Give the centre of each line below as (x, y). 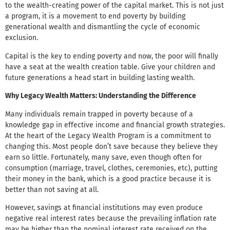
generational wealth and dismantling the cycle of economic (103, 27)
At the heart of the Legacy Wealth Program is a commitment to (108, 136)
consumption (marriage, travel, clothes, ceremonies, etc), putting (111, 168)
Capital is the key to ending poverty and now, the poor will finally (112, 56)
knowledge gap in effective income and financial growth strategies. (115, 125)
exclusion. (22, 38)
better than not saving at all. (52, 189)
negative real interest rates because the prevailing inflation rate (111, 218)
